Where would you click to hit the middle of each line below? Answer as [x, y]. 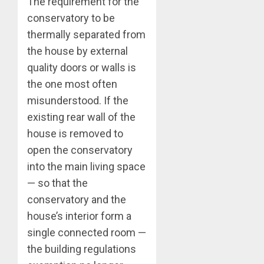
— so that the [57, 183]
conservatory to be [71, 18]
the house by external [77, 51]
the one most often [72, 84]
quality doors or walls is [82, 68]
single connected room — [87, 233]
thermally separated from [86, 35]
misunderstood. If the [78, 101]
